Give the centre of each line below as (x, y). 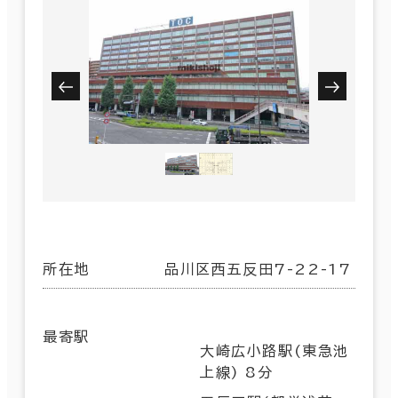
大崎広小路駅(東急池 (275, 350)
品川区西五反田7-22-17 (258, 269)
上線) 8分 (237, 372)
